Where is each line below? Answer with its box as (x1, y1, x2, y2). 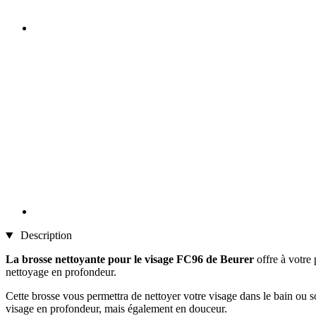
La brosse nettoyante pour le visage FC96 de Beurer (6, 253, 257, 266)
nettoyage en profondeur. (6, 266, 116, 279)
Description (17, 229, 72, 242)
